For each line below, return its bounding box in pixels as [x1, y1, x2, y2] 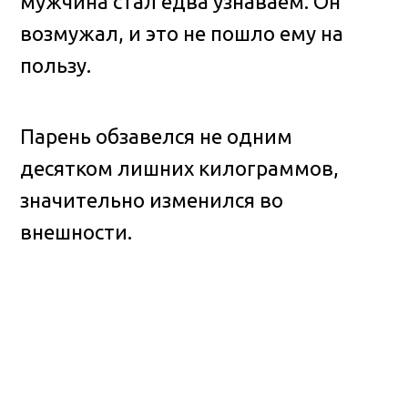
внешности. [20, 219, 133, 243]
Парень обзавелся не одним [20, 124, 293, 148]
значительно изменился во [20, 188, 284, 211]
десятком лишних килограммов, [20, 156, 340, 179]
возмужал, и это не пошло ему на [20, 22, 344, 46]
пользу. [20, 54, 92, 77]
